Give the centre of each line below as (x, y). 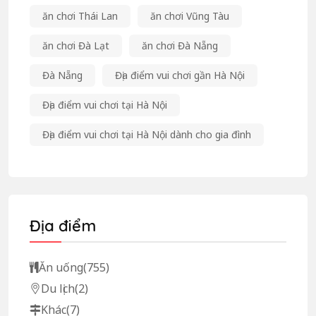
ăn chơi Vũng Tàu (190, 16)
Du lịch (58, 288)
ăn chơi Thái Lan (80, 16)
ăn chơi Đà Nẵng (180, 45)
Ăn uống (61, 267)
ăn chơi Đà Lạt (76, 45)
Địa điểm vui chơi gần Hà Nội (180, 75)
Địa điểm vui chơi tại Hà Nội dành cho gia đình (147, 134)
